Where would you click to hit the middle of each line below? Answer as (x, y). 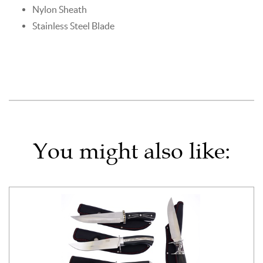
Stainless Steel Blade (73, 26)
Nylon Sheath (60, 9)
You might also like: (131, 151)
